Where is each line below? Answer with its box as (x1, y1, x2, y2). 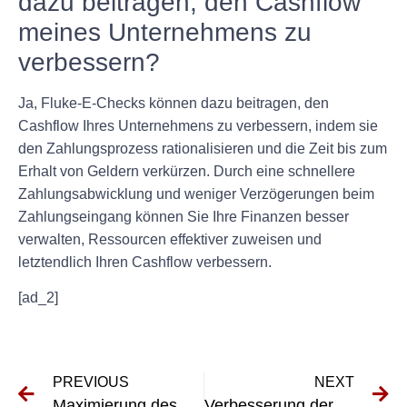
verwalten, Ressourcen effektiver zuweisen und (18, 231, 322, 247)
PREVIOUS (53, 374, 129, 391)
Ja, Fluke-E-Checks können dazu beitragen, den (18, 94, 329, 111)
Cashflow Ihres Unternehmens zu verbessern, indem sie (18, 117, 378, 134)
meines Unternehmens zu (18, 17, 312, 46)
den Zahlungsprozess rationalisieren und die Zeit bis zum (18, 140, 387, 156)
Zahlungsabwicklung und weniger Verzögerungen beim (18, 185, 374, 202)
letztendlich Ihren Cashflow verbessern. (18, 253, 272, 270)
